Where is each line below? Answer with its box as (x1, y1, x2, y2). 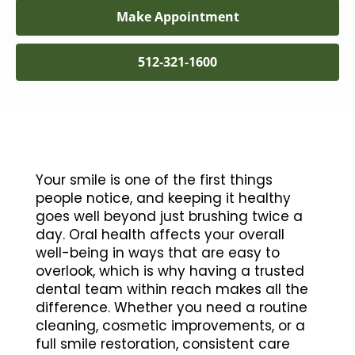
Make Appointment (116, 7, 239, 25)
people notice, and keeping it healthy (35, 188, 291, 208)
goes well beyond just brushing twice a (35, 206, 303, 226)
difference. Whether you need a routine (35, 297, 307, 317)
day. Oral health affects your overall (35, 224, 284, 244)
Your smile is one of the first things (35, 170, 273, 189)
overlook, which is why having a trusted (35, 261, 304, 281)
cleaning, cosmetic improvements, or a (35, 315, 305, 335)
